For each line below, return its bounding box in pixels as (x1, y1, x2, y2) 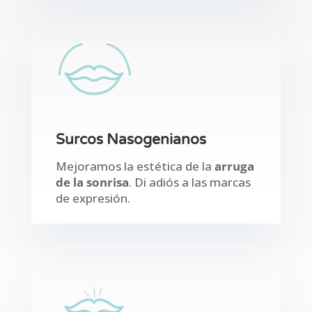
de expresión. (55, 190, 130, 207)
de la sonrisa (55, 174, 129, 191)
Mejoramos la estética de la (55, 158, 214, 175)
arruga (214, 158, 254, 175)
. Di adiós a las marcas (128, 174, 251, 191)
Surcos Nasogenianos (55, 131, 206, 149)
